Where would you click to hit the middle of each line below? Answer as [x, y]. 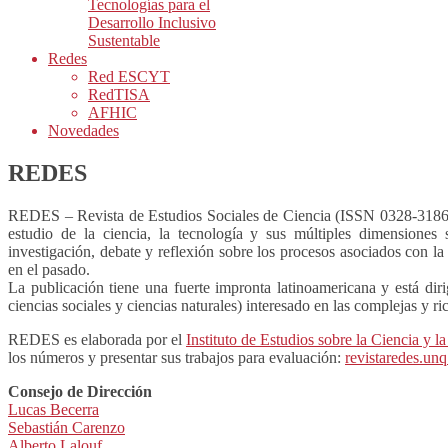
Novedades [83, 130]
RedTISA [119, 94]
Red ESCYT [129, 76]
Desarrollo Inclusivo [152, 22]
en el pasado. [49, 269]
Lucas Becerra [53, 409]
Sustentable [124, 40]
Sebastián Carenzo [66, 427]
